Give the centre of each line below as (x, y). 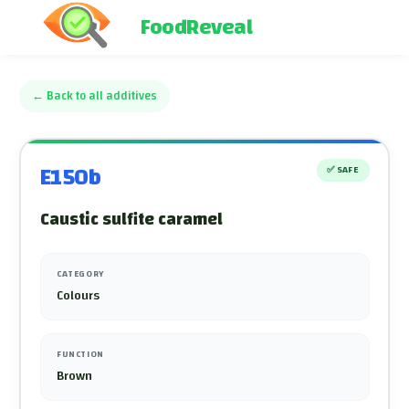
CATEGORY (80, 274)
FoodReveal (196, 27)
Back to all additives (102, 96)
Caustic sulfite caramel (131, 219)
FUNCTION (80, 354)
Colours (78, 295)
